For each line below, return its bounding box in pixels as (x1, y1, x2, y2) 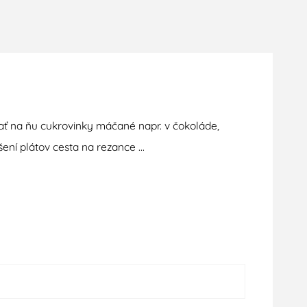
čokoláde (170, 119, 217, 133)
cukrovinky (40, 119, 93, 133)
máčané (96, 119, 136, 133)
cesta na (53, 140, 94, 154)
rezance (97, 140, 136, 154)
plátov (20, 140, 50, 154)
